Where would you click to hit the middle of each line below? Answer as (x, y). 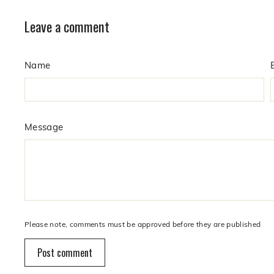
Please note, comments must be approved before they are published (143, 224)
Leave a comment (67, 26)
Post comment (65, 253)
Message (44, 127)
